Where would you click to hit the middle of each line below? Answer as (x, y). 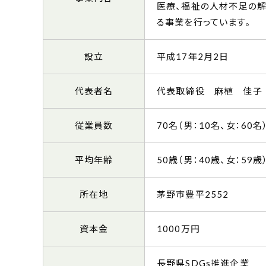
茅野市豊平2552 (198, 194)
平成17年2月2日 (193, 57)
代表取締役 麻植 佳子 (210, 91)
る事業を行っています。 (204, 22)
